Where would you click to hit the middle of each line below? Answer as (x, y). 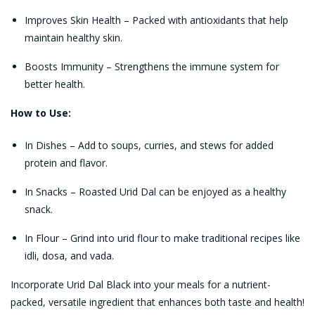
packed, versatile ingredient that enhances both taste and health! (157, 302)
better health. (55, 84)
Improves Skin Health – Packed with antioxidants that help (156, 20)
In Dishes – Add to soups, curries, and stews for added (149, 145)
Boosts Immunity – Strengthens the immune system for (152, 66)
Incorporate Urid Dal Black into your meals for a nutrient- (141, 284)
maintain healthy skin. (73, 38)
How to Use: (41, 113)
